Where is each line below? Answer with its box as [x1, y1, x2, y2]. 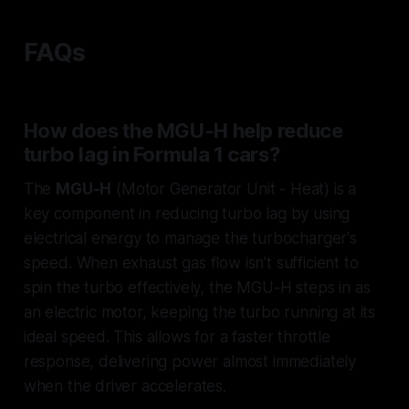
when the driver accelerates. [23, 377, 226, 396]
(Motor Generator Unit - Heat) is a [111, 180, 357, 199]
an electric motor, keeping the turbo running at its [23, 303, 376, 322]
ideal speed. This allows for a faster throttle [23, 328, 330, 347]
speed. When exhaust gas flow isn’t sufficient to [23, 254, 359, 273]
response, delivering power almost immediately [23, 352, 357, 372]
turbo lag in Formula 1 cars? [23, 142, 280, 167]
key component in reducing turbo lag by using [23, 204, 351, 224]
